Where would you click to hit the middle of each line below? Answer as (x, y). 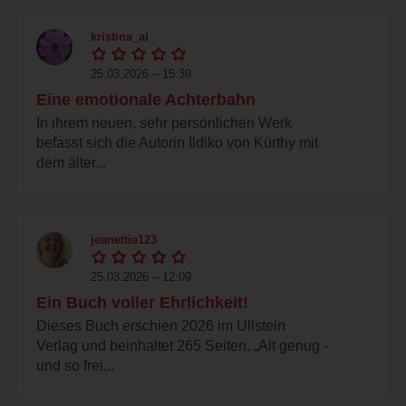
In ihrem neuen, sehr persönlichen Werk (164, 122)
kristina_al (120, 36)
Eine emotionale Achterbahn (146, 99)
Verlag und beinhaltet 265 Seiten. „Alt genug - (182, 345)
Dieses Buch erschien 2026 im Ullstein (161, 325)
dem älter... (71, 162)
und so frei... (75, 365)
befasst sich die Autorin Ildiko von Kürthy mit (177, 142)
